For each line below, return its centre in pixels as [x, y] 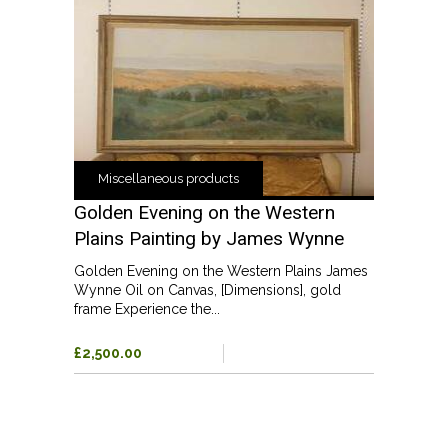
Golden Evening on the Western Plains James [221, 270]
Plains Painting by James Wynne [209, 238]
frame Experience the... [147, 308]
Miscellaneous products [168, 178]
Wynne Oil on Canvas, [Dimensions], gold [207, 289]
